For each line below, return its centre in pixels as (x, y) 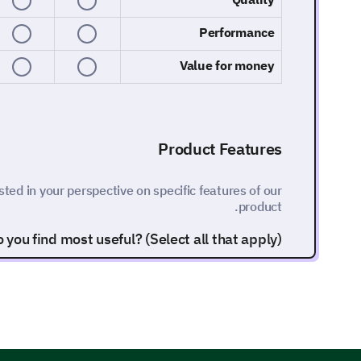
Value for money (227, 65)
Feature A (222, 276)
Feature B (222, 310)
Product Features (220, 149)
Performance (237, 32)
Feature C (222, 344)
